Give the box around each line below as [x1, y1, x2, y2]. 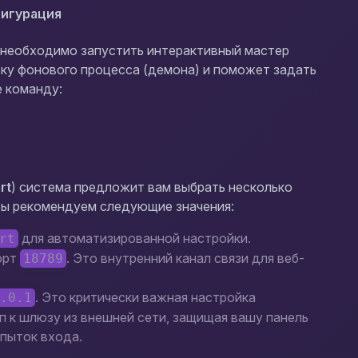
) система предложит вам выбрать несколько [11, 179, 293, 195]
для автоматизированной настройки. [18, 230, 252, 246]
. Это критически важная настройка [35, 289, 257, 305]
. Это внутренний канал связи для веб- [66, 250, 305, 266]
